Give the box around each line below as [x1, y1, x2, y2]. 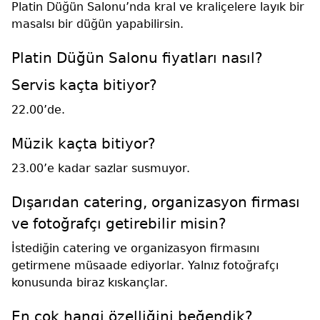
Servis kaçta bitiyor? [11, 76, 157, 94]
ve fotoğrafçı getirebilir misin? [11, 214, 226, 232]
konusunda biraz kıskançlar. [11, 275, 168, 289]
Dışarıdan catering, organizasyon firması [11, 193, 300, 211]
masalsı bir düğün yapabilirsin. [11, 16, 184, 31]
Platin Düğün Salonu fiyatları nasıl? [11, 49, 263, 66]
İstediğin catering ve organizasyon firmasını [11, 241, 259, 255]
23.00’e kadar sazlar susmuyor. [11, 161, 190, 175]
